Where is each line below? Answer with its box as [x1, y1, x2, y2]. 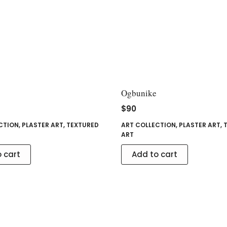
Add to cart [131, 148, 177, 160]
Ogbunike [121, 87, 157, 99]
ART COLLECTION [121, 120, 176, 129]
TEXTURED [66, 120, 99, 129]
